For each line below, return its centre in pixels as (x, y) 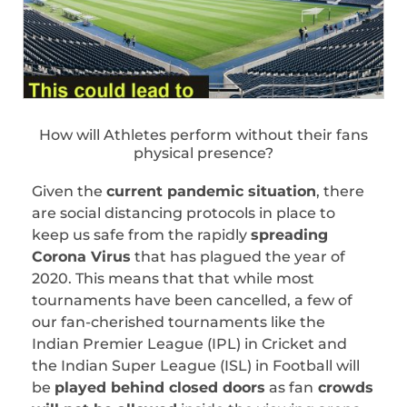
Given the (69, 192)
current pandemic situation (211, 192)
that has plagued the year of (238, 257)
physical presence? (203, 154)
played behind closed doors (160, 388)
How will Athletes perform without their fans (203, 135)
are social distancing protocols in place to (184, 213)
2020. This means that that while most (173, 279)
